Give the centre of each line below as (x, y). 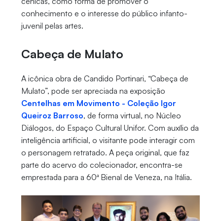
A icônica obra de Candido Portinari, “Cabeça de (105, 79)
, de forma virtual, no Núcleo (132, 116)
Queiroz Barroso (52, 116)
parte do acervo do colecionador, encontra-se (102, 165)
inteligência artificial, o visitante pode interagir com (108, 140)
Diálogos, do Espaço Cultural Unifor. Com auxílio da (110, 128)
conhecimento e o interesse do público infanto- (104, 14)
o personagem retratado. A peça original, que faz (105, 153)
